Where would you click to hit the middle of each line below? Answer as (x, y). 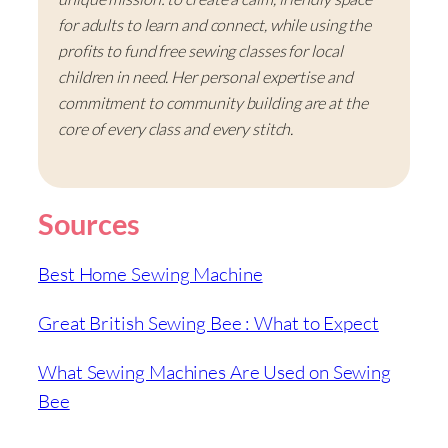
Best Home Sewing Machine (150, 274)
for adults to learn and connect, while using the (215, 25)
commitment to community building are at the (213, 103)
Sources (89, 224)
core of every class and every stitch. (176, 129)
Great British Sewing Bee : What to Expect (208, 323)
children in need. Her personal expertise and (205, 77)
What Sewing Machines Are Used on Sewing (215, 372)
